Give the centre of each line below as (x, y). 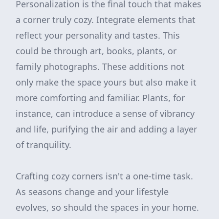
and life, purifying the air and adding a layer (106, 129)
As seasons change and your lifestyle (92, 192)
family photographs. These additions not (100, 66)
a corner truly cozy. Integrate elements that (106, 20)
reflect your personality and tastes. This (98, 35)
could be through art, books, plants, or (96, 51)
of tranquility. (44, 145)
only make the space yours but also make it (106, 82)
